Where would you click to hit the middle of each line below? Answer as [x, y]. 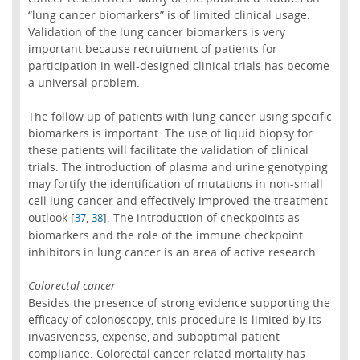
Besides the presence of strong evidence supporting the [179, 303]
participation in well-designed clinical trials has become [178, 65]
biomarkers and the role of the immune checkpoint [165, 235]
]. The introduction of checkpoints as [201, 218]
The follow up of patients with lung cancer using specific [180, 117]
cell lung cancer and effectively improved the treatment [178, 201]
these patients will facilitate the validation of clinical [168, 150]
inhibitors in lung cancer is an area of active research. [173, 252]
